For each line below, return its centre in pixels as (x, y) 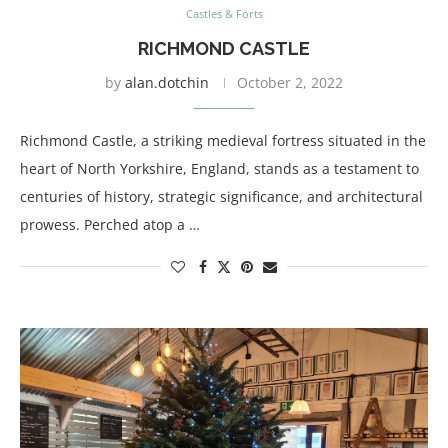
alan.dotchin (167, 82)
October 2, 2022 (290, 82)
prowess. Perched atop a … (110, 224)
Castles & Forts (224, 13)
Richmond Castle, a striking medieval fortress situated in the (223, 140)
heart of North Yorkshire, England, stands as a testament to (219, 168)
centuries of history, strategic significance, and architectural (221, 196)
